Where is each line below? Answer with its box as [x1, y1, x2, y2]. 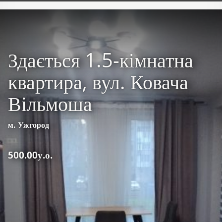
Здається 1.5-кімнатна [8, 46, 193, 74]
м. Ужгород [8, 119, 49, 131]
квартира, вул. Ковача [8, 68, 188, 96]
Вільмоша [8, 90, 92, 117]
